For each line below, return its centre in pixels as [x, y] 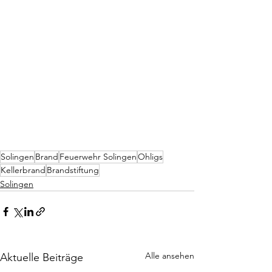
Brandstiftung [73, 170]
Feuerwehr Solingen [98, 157]
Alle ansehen [170, 256]
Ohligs [150, 157]
